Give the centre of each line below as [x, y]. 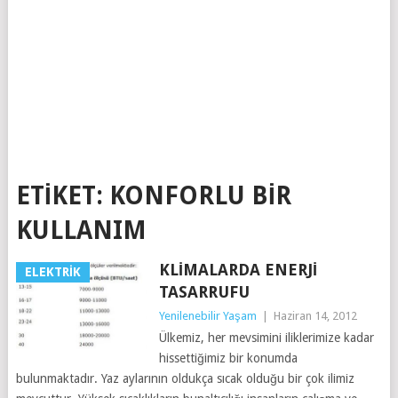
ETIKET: [62, 196]
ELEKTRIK [52, 272]
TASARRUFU [204, 292]
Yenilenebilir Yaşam [207, 316]
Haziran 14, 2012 [315, 316]
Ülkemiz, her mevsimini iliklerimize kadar [266, 338]
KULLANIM [81, 231]
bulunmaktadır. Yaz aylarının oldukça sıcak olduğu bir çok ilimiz [185, 378]
